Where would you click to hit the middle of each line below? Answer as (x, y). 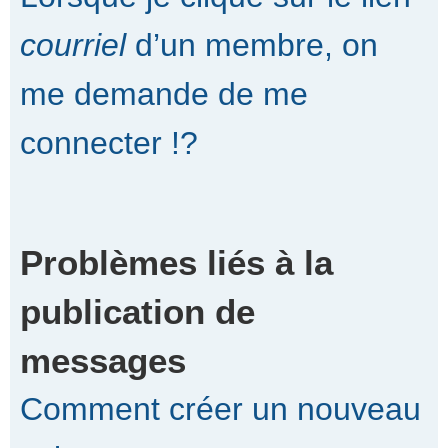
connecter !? (109, 142)
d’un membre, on (252, 44)
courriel (73, 44)
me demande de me (164, 93)
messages (103, 360)
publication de (137, 311)
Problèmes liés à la (176, 262)
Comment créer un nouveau (220, 408)
